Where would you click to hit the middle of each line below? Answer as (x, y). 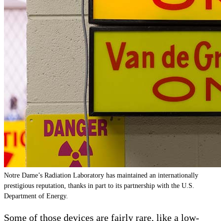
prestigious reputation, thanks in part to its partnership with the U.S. (99, 186)
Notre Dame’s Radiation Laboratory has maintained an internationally (101, 175)
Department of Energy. (36, 196)
